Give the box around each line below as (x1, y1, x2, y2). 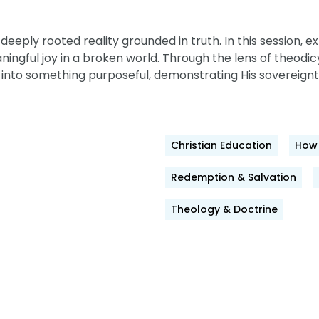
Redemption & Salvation (170, 170, 296, 184)
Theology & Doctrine (170, 202, 278, 216)
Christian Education (170, 138, 272, 152)
